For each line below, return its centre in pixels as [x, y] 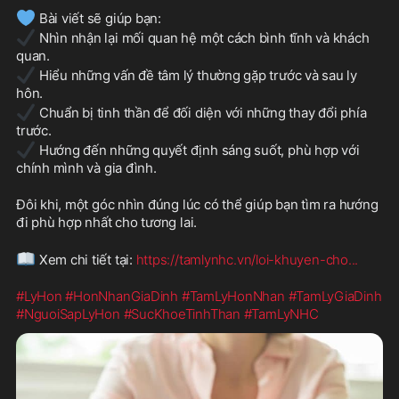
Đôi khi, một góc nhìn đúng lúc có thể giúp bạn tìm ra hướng [197, 205]
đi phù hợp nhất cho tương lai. [107, 223]
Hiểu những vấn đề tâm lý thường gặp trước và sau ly [197, 76]
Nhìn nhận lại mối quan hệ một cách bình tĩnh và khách [203, 38]
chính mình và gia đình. [86, 168]
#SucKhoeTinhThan [182, 314]
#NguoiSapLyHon [68, 314]
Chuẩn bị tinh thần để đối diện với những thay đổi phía [201, 113]
